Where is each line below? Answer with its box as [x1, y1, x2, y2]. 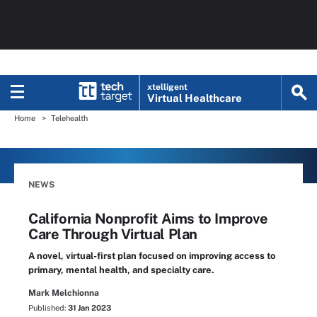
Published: [28, 304, 68, 312]
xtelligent [147, 82, 188, 92]
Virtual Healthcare [147, 92, 243, 104]
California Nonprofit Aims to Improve [28, 210, 268, 227]
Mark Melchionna [28, 288, 99, 298]
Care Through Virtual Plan [28, 226, 198, 243]
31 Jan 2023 [68, 304, 111, 312]
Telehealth [51, 114, 88, 122]
